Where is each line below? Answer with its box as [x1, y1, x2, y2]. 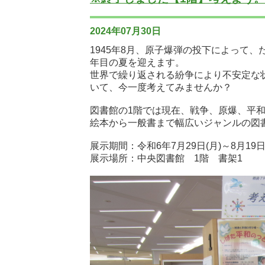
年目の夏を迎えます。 [90, 57, 185, 67]
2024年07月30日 [90, 26, 161, 36]
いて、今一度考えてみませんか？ [90, 82, 232, 92]
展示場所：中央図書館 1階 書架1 [90, 153, 243, 163]
